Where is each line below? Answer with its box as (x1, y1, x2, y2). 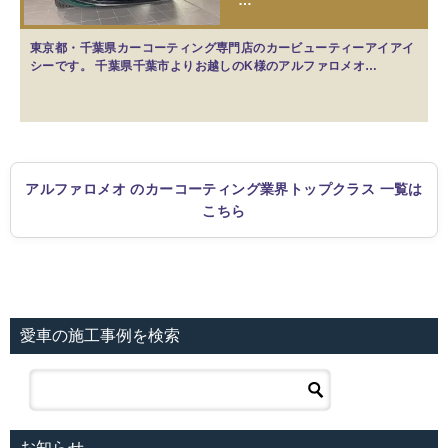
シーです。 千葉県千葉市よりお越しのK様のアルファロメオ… (30, 59, 378, 74)
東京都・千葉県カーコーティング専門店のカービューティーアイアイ (30, 41, 415, 56)
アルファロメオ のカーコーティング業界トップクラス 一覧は (25, 181, 423, 198)
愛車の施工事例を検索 (20, 327, 180, 345)
